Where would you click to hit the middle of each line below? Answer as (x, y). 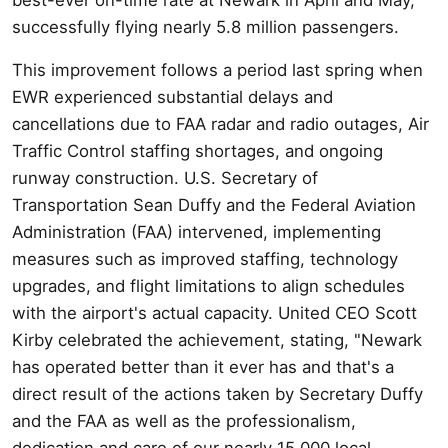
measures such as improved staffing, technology (205, 258)
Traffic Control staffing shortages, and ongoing (197, 150)
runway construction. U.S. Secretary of (165, 177)
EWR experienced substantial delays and (172, 96)
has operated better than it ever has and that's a (203, 366)
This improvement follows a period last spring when (217, 69)
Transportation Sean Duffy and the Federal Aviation (214, 204)
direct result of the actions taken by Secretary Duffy (217, 393)
